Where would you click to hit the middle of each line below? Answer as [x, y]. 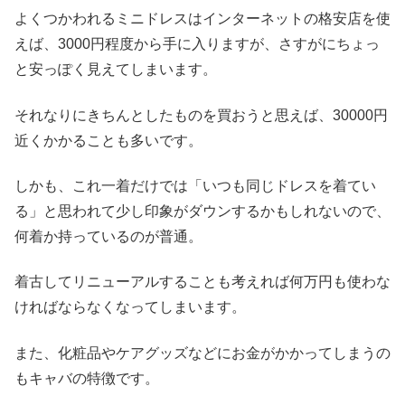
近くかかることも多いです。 [108, 140]
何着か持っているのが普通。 [108, 236]
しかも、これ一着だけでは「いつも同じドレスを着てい [195, 185]
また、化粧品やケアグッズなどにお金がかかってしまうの [202, 353]
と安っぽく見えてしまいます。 [116, 70]
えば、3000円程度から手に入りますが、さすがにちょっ [197, 44]
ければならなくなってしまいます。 [130, 307]
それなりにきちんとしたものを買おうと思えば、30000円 [201, 115]
